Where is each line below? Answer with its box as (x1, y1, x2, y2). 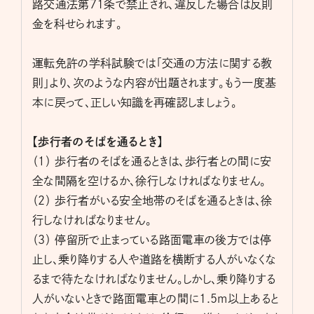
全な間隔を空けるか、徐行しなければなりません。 (32, 175, 266, 187)
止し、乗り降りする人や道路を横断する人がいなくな (32, 254, 277, 266)
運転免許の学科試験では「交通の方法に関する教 (32, 57, 273, 69)
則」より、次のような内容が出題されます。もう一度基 (32, 77, 277, 89)
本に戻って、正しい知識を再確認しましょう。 (32, 97, 238, 109)
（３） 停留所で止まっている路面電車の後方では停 (32, 234, 272, 246)
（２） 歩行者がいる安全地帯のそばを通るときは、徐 (32, 195, 273, 207)
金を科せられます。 (32, 18, 123, 30)
